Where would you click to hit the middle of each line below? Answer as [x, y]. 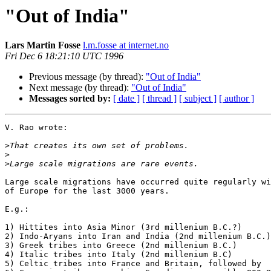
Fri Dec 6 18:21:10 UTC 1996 [64, 56]
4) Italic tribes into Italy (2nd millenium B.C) [119, 255]
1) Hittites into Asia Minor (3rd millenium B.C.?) [123, 227]
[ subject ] [198, 99]
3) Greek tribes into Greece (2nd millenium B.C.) [121, 246]
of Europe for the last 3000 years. [90, 191]
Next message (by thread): [80, 88]
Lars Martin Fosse [43, 45]
